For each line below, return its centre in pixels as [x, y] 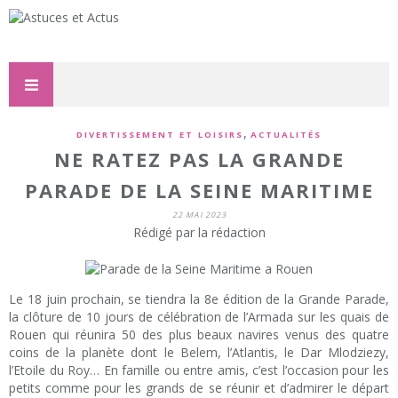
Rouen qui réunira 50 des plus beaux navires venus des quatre [199, 335]
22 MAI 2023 [199, 215]
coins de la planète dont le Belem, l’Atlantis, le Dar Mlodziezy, [199, 353]
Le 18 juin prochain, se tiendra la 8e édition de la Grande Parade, [199, 299]
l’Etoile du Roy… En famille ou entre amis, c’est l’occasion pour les [199, 370]
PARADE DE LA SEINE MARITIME [199, 191]
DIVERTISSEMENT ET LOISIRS [160, 135]
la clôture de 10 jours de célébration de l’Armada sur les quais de [199, 317]
